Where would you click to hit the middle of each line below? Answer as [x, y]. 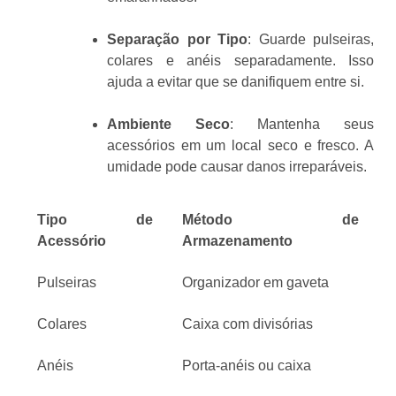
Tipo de [95, 220]
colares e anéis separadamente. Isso [240, 61]
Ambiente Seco [168, 125]
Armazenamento [237, 241]
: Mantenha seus [302, 125]
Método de [270, 220]
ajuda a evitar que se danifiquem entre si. [236, 82]
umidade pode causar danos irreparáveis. [237, 167]
